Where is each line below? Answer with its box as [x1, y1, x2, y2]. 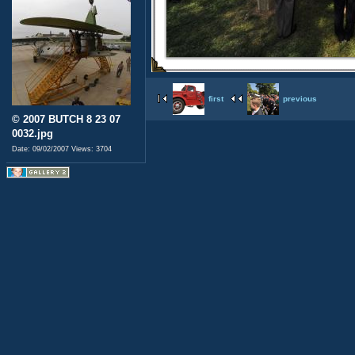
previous [283, 94, 317, 103]
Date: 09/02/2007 [12, 144, 71, 153]
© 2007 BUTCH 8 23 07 [12, 113, 120, 125]
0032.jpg [12, 127, 53, 139]
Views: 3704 [71, 144, 112, 153]
